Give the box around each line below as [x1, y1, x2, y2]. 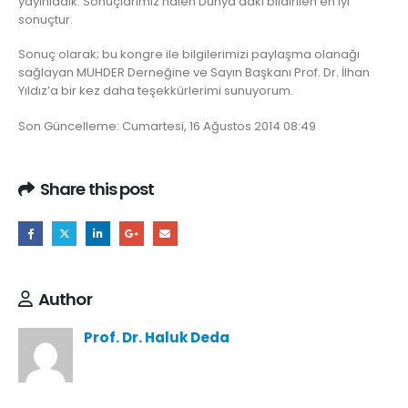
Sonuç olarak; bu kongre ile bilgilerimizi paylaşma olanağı [18, 46, 360, 64]
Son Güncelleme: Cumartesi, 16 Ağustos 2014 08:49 [18, 117, 316, 135]
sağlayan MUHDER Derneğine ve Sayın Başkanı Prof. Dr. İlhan [18, 64, 370, 82]
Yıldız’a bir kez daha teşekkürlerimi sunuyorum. [18, 82, 293, 100]
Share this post [40, 178, 155, 201]
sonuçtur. [18, 10, 73, 28]
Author [38, 287, 92, 311]
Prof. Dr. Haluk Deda [84, 327, 229, 347]
